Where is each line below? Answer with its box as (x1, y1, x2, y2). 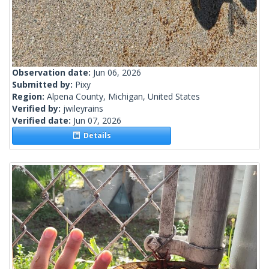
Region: (12, 91, 47, 103)
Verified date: (12, 115, 73, 127)
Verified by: (12, 103, 63, 115)
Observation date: (12, 67, 93, 79)
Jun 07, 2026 (73, 115, 121, 127)
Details (79, 130, 111, 141)
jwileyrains (63, 103, 103, 115)
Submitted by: (12, 79, 75, 91)
